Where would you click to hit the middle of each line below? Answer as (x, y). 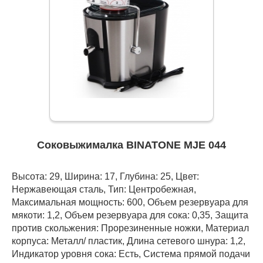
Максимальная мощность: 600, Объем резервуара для (130, 202)
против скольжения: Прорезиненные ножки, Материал (130, 228)
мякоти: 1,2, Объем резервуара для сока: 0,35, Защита (130, 215)
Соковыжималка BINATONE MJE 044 (131, 145)
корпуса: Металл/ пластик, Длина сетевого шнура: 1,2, (129, 241)
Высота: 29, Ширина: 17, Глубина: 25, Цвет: (105, 176)
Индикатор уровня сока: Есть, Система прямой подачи (131, 254)
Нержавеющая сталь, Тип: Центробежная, (104, 189)
